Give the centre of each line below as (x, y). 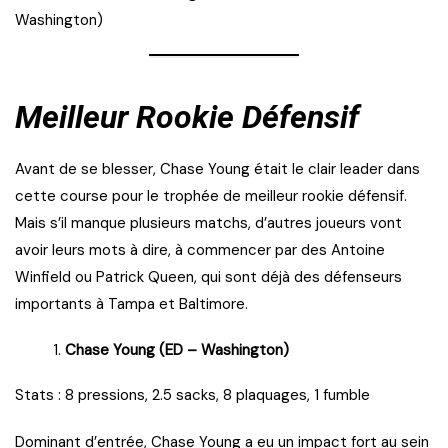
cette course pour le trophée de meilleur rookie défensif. (211, 196)
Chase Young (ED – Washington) (177, 350)
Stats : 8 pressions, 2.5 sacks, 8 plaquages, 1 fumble (192, 395)
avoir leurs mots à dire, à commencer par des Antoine (200, 250)
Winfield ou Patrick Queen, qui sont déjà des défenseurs (208, 277)
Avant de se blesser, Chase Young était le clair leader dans (217, 169)
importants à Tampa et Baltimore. (131, 304)
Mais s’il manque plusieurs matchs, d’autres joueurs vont (208, 223)
